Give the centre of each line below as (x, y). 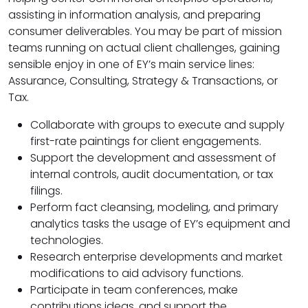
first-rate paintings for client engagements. (146, 142)
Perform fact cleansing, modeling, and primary (154, 208)
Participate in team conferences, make (134, 290)
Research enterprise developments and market (156, 257)
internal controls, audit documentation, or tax (152, 175)
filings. (46, 191)
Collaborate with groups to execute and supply (157, 125)
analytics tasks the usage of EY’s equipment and (160, 224)
